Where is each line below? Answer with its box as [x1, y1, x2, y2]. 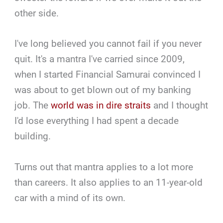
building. [14, 130, 51, 142]
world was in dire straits [51, 100, 151, 111]
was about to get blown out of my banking [14, 84, 192, 96]
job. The [14, 100, 51, 111]
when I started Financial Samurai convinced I [14, 69, 201, 81]
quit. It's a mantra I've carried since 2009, [14, 53, 185, 65]
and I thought [151, 100, 209, 111]
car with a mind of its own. [14, 192, 126, 204]
